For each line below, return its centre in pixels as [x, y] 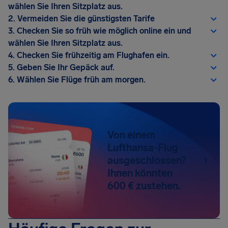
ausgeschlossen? [147, 160]
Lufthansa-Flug [143, 147]
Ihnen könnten [140, 173]
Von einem [132, 135]
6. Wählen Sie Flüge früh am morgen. [77, 80]
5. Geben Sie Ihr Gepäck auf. [61, 67]
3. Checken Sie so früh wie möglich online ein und [100, 31]
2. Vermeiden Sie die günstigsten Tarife [81, 19]
